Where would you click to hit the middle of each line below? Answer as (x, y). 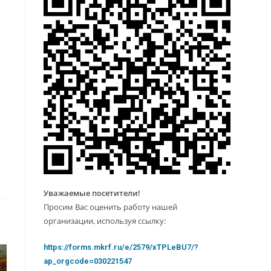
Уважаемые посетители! (92, 193)
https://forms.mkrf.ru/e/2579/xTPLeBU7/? (121, 247)
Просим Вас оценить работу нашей (111, 207)
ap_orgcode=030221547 (88, 261)
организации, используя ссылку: (105, 221)
